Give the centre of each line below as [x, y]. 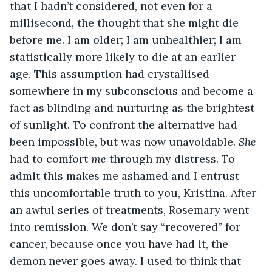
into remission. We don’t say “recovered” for [127, 226]
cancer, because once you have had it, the [121, 243]
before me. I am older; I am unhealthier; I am [127, 39]
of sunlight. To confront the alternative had [125, 124]
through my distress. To [174, 158]
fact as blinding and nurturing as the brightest [134, 107]
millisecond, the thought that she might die [126, 22]
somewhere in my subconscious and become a [133, 90]
